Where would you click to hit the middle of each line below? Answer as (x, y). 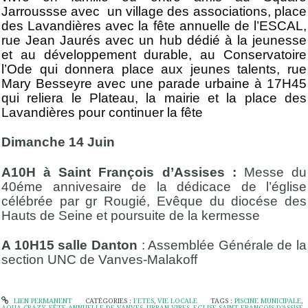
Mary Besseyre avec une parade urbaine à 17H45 (154, 84)
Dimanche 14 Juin (58, 142)
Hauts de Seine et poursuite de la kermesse (131, 215)
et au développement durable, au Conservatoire (154, 55)
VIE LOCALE (177, 301)
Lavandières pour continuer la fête (102, 113)
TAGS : (223, 301)
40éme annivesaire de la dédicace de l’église (154, 186)
